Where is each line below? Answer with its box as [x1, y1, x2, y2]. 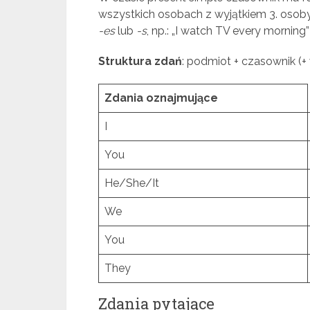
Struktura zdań [98, 55, 182, 68]
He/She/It [104, 176, 159, 190]
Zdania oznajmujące [104, 91, 218, 104]
